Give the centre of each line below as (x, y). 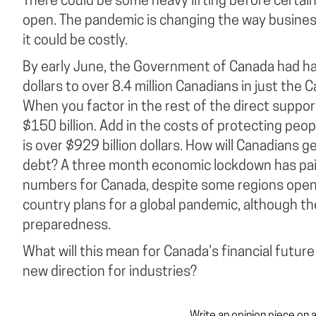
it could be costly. (77, 41)
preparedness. (67, 226)
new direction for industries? (110, 272)
